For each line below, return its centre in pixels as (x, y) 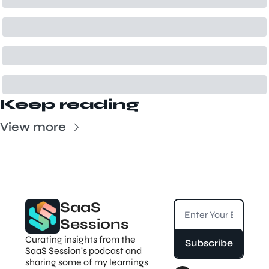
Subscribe (209, 243)
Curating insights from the (80, 239)
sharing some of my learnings (87, 262)
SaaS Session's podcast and (83, 251)
